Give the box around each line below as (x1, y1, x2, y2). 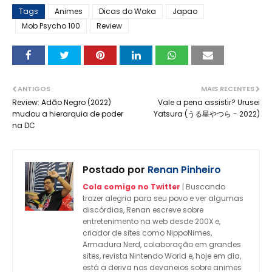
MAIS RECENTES (201, 83, 254, 93)
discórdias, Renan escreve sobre (83, 204, 203, 215)
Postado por (83, 162, 145, 177)
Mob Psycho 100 (22, 20, 80, 31)
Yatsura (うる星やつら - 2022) (154, 108, 260, 119)
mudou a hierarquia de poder (12, 108, 123, 119)
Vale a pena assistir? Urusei (158, 97, 260, 107)
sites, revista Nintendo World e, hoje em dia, (83, 250, 241, 261)
